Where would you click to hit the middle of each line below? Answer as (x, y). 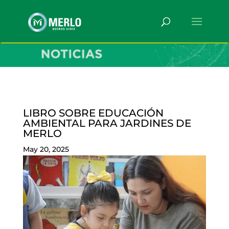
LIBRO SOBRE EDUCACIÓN (93, 113)
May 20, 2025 (46, 150)
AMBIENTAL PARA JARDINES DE (107, 123)
